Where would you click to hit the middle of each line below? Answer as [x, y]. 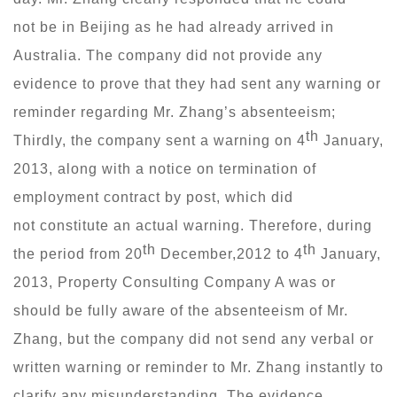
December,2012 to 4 [230, 253]
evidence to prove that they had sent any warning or [197, 83]
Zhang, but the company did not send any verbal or [194, 339]
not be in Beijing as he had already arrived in [174, 27]
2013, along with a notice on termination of [165, 168]
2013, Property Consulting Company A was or [175, 282]
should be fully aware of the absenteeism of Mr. [181, 310]
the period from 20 [78, 253]
